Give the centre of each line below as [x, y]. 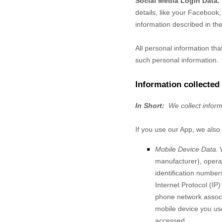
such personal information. [177, 60]
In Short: [151, 106]
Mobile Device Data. [188, 149]
